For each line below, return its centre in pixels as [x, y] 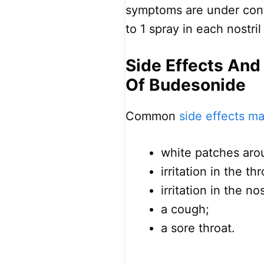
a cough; [185, 209]
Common [152, 116]
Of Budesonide [186, 85]
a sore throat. [198, 228]
